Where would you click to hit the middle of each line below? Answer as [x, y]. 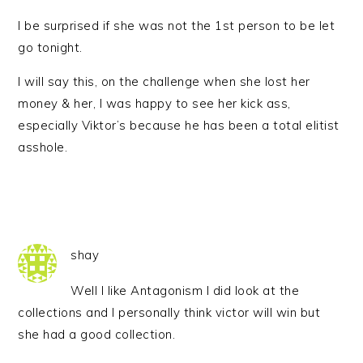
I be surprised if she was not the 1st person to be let [177, 26]
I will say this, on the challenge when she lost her [164, 81]
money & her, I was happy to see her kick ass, [154, 103]
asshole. [43, 147]
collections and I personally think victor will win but [169, 312]
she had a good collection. [97, 334]
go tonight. [50, 47]
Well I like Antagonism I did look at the [185, 290]
